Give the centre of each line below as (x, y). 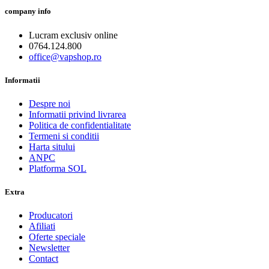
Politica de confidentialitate (80, 125)
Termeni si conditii (64, 136)
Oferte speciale (57, 237)
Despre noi (50, 103)
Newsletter (49, 248)
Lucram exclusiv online (73, 35)
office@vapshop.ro (65, 56)
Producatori (51, 216)
